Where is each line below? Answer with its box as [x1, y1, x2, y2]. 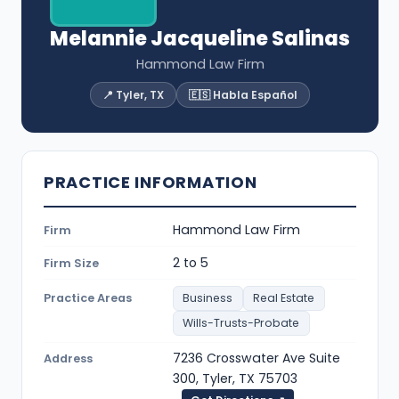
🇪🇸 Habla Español [188, 86, 297, 102]
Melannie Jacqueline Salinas [50, 23, 350, 53]
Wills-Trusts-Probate [183, 315, 300, 331]
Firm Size [44, 255, 99, 271]
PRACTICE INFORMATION [44, 170, 257, 193]
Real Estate [253, 289, 315, 305]
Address [44, 351, 93, 367]
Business [183, 289, 233, 305]
